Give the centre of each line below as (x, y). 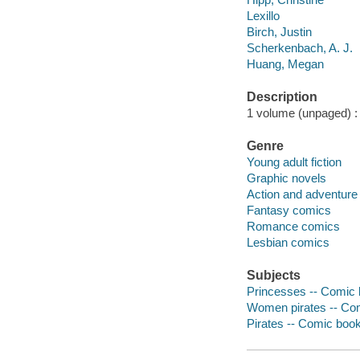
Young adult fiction (294, 162)
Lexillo (263, 15)
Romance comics (293, 226)
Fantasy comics (288, 210)
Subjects (273, 275)
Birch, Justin (279, 31)
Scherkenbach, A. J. (299, 47)
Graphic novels (286, 178)
